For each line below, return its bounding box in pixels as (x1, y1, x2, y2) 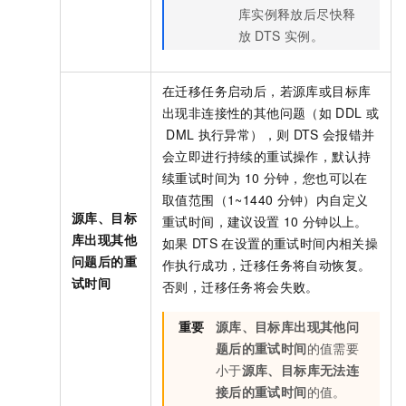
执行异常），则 (198, 124, 290, 143)
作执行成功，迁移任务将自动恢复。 (162, 255, 372, 274)
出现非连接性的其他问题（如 (162, 102, 333, 121)
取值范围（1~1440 (162, 189, 274, 208)
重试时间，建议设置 (162, 211, 280, 230)
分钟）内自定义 (276, 189, 369, 208)
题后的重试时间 (215, 338, 307, 357)
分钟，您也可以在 (263, 168, 368, 187)
